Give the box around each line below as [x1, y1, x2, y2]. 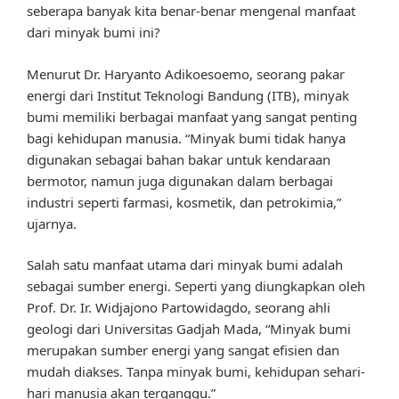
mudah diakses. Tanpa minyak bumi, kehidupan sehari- [27, 362, 365, 381]
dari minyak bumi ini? [27, 23, 160, 42]
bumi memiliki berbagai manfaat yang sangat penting [27, 107, 357, 126]
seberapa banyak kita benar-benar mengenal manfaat [27, 2, 355, 20]
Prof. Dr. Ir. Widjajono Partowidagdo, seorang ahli [27, 298, 330, 317]
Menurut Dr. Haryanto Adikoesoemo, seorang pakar [27, 64, 345, 83]
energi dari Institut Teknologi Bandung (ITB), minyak [27, 85, 349, 104]
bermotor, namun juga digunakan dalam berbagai [27, 171, 333, 190]
